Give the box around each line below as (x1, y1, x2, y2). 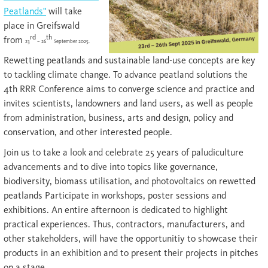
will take (46, 5, 82, 17)
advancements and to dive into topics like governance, (4, 161, 218, 173)
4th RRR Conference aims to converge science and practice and (4, 83, 254, 95)
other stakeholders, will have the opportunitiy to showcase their (4, 233, 258, 245)
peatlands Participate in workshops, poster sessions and (4, 190, 226, 202)
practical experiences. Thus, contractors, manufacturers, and (4, 218, 245, 230)
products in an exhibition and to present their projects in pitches (4, 247, 258, 259)
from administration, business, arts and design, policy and (4, 112, 233, 124)
